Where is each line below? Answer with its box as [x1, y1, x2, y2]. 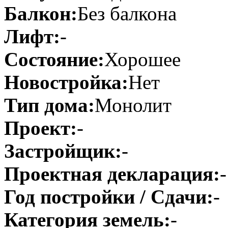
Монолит [95, 94, 172, 117]
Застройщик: [4, 140, 122, 162]
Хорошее [104, 48, 181, 71]
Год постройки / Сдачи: [4, 186, 213, 208]
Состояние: [4, 48, 104, 71]
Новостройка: [4, 71, 128, 94]
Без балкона [77, 3, 177, 25]
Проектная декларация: [4, 163, 220, 185]
